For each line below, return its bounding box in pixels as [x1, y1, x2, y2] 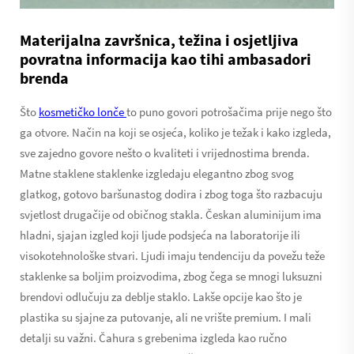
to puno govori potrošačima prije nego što [126, 104, 332, 119]
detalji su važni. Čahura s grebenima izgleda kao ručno [20, 330, 287, 345]
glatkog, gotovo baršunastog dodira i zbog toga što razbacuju [20, 186, 322, 201]
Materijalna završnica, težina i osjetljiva [20, 29, 299, 50]
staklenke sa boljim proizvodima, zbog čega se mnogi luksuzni [20, 268, 322, 284]
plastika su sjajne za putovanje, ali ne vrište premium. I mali [20, 309, 311, 325]
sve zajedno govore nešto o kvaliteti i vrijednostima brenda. [20, 145, 310, 160]
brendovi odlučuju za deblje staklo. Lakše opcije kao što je [20, 288, 302, 304]
